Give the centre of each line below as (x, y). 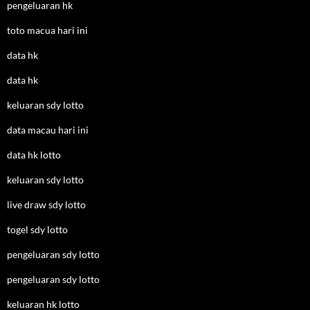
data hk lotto (34, 155)
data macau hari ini (48, 130)
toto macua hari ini (47, 30)
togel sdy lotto (37, 229)
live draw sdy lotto (46, 204)
